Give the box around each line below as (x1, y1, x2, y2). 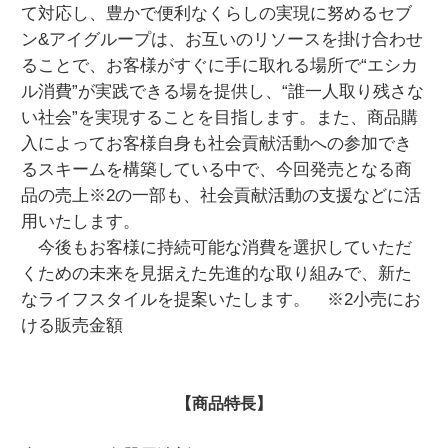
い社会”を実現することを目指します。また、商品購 (20, 107, 418, 127)
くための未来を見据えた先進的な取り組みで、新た (20, 263, 412, 283)
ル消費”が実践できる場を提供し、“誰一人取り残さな (20, 81, 424, 101)
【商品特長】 (176, 394, 272, 412)
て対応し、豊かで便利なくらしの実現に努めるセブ (20, 3, 412, 23)
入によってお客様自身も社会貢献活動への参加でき (20, 133, 412, 153)
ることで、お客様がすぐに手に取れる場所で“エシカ (20, 55, 418, 75)
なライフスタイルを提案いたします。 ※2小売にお (20, 289, 421, 309)
